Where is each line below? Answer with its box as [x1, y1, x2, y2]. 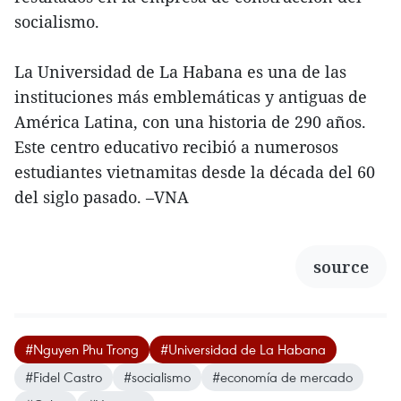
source [313, 255, 369, 277]
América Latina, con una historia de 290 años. [14, 110, 366, 132]
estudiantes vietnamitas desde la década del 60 [14, 160, 375, 183]
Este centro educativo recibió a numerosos [14, 135, 338, 158]
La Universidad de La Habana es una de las [14, 60, 346, 82]
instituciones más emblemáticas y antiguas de [14, 85, 367, 107]
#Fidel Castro [25, 367, 102, 386]
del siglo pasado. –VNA [14, 185, 189, 208]
